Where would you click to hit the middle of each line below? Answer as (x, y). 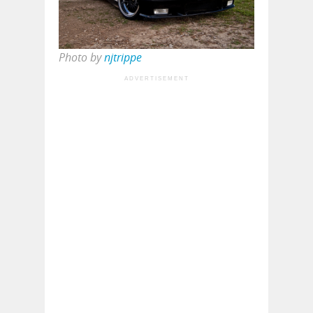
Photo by (81, 58)
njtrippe (123, 58)
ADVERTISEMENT (156, 79)
